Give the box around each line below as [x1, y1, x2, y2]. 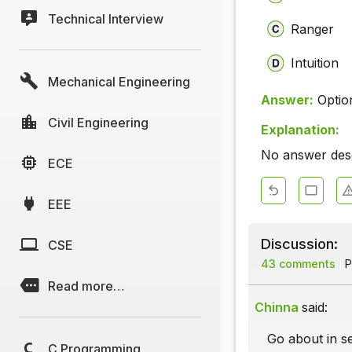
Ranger [291, 20, 335, 37]
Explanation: [261, 122, 339, 138]
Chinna [255, 299, 299, 316]
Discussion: [261, 235, 338, 253]
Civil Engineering [48, 114, 148, 130]
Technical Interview [48, 10, 163, 27]
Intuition [291, 54, 339, 71]
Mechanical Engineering [48, 73, 190, 90]
